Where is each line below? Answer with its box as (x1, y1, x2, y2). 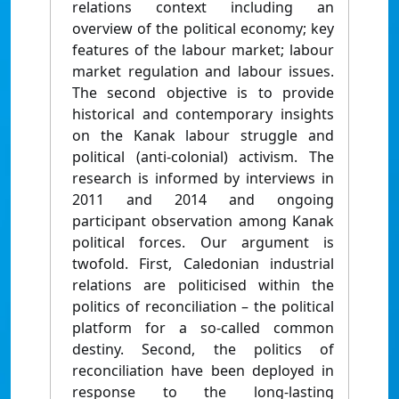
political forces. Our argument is (72, 232, 334, 253)
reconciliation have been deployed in (72, 361, 334, 381)
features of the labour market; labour (72, 40, 334, 61)
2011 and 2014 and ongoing (72, 190, 334, 210)
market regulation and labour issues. (72, 61, 334, 82)
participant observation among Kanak (72, 211, 334, 232)
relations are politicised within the (72, 275, 334, 296)
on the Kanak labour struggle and (72, 126, 334, 146)
